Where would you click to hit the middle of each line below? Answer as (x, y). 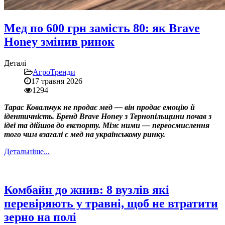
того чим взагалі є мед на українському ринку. (85, 135)
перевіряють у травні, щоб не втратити (111, 204)
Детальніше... (27, 152)
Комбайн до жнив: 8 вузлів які (87, 190)
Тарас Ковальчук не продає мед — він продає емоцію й (99, 107)
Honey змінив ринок (59, 42)
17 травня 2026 (57, 81)
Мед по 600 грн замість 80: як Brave (102, 28)
